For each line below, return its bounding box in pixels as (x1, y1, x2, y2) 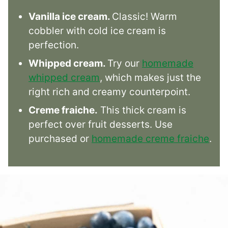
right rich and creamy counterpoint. (28, 85, 190, 98)
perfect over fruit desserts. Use (28, 118, 173, 130)
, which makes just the (100, 71, 201, 83)
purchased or (28, 132, 92, 145)
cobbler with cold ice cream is (28, 24, 166, 37)
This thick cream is (98, 104, 186, 116)
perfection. (28, 39, 79, 51)
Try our (107, 57, 142, 69)
